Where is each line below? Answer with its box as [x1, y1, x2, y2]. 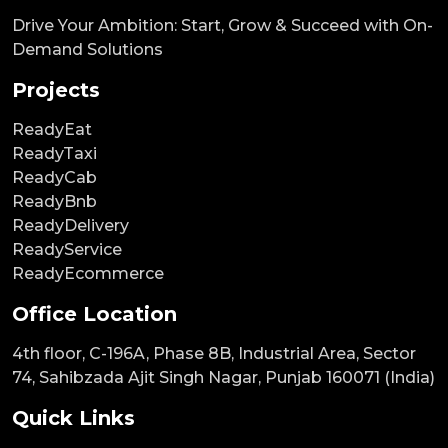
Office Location [12, 301, 177, 326]
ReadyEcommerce [12, 263, 164, 283]
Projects [12, 77, 100, 102]
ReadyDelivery [12, 215, 129, 235]
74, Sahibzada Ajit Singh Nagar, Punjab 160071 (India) [12, 367, 435, 387]
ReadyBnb [12, 191, 97, 211]
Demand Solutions [12, 39, 163, 59]
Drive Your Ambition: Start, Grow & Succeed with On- [12, 15, 433, 35]
